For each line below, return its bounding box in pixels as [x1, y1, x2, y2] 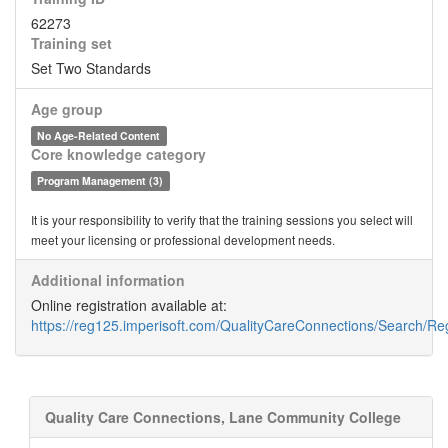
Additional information [31, 270, 185, 290]
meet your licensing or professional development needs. [31, 231, 335, 248]
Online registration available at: [31, 295, 227, 315]
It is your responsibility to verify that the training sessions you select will [31, 211, 413, 228]
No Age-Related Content [37, 128, 161, 143]
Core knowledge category [31, 144, 206, 164]
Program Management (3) [37, 173, 164, 188]
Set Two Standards [31, 58, 151, 78]
